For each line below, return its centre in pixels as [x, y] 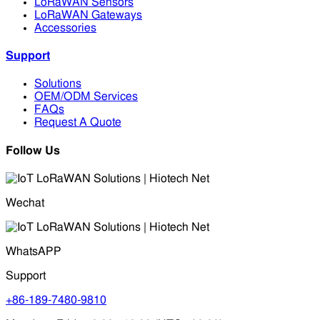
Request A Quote [78, 122]
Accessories [65, 27]
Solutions [58, 84]
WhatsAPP [34, 251]
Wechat [25, 202]
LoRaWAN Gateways [88, 15]
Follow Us [33, 150]
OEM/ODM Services [86, 97]
